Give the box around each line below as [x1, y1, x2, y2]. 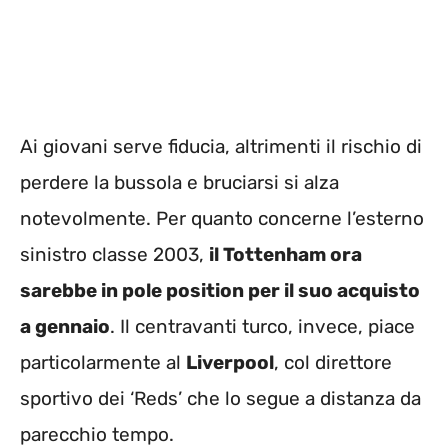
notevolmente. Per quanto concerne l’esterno [20, 206, 424, 230]
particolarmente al [20, 350, 186, 374]
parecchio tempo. [20, 422, 174, 446]
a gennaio [20, 314, 110, 338]
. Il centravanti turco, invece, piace [110, 314, 415, 338]
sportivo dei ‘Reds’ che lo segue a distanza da [20, 386, 421, 410]
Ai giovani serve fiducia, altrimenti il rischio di [20, 134, 422, 158]
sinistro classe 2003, [20, 242, 209, 266]
